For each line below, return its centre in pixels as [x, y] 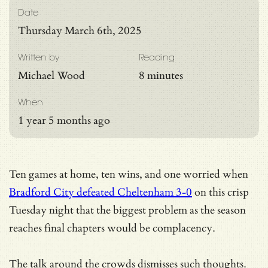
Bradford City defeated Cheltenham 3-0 [100, 192]
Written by [39, 57]
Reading [156, 57]
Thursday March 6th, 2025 [80, 31]
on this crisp [220, 192]
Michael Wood [51, 75]
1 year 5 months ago [64, 120]
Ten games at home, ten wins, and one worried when [129, 174]
